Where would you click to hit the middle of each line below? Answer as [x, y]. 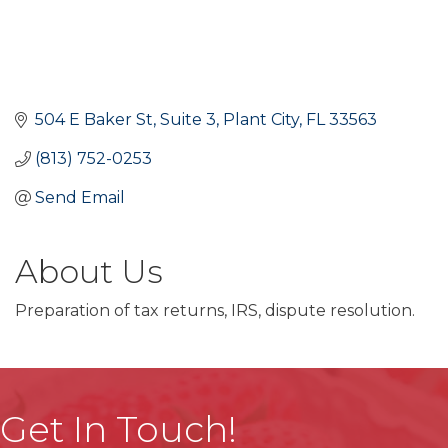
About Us [89, 272]
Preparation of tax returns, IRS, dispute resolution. [215, 311]
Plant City [261, 120]
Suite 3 [188, 120]
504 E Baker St [94, 120]
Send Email [80, 198]
